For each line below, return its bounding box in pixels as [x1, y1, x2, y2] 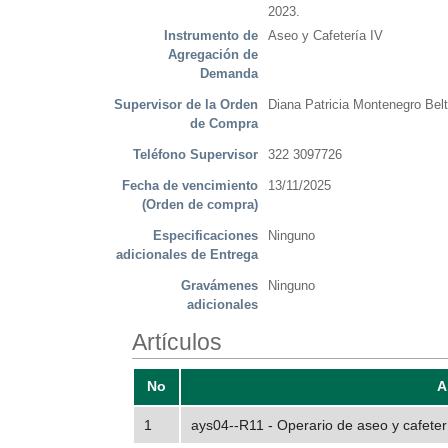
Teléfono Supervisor [133, 147, 258, 163]
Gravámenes [181, 278, 258, 294]
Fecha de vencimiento [122, 178, 258, 194]
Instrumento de [164, 28, 258, 44]
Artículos [132, 329, 222, 356]
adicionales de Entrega [116, 247, 258, 263]
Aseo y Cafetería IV [268, 28, 383, 44]
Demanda [200, 66, 258, 82]
